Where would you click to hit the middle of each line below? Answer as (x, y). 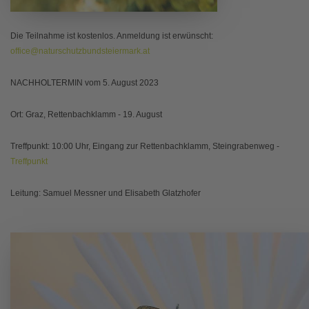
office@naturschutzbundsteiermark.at (80, 51)
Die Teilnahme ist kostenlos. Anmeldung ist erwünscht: (112, 36)
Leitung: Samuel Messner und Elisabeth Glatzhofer (106, 193)
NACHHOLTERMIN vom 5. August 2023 (84, 83)
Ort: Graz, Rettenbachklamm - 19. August (86, 115)
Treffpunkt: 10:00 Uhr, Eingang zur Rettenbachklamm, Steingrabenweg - (145, 147)
